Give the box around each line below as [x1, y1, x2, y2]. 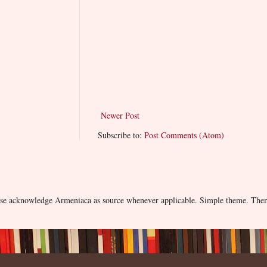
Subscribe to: [98, 129, 144, 141]
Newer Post [101, 109, 139, 121]
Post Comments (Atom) [144, 129, 224, 141]
